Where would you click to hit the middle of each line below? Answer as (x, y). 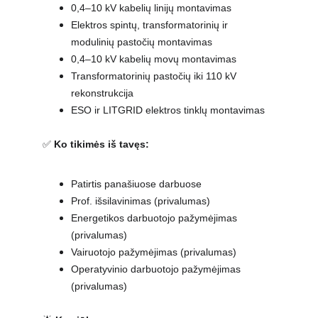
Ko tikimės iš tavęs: (102, 144)
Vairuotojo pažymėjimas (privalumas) (154, 252)
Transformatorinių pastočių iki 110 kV (155, 76)
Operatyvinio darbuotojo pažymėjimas (157, 269)
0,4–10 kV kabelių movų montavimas (154, 59)
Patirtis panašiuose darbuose (136, 184)
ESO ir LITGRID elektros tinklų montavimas (168, 110)
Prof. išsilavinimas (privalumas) (141, 201)
